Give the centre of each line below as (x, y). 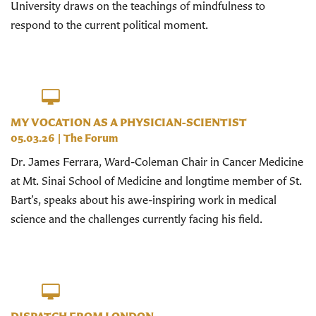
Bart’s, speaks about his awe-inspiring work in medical (144, 200)
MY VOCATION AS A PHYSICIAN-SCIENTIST (129, 122)
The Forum (91, 138)
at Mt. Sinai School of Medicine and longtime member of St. (156, 181)
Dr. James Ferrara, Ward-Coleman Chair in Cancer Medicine (157, 162)
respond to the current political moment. (109, 24)
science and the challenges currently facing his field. (136, 219)
